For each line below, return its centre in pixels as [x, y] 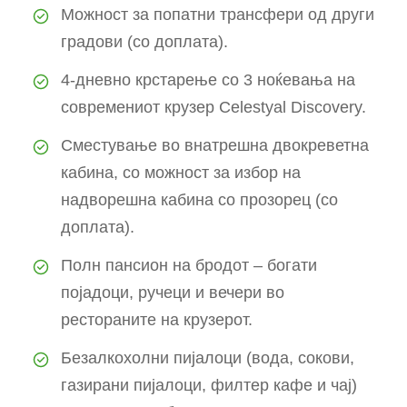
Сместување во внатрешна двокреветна [215, 146]
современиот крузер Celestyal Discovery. [213, 108]
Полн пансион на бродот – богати [189, 266]
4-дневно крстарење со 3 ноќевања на [208, 80]
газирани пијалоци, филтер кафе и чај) [209, 386]
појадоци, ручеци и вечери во [173, 293]
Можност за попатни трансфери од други [218, 15]
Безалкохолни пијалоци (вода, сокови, [208, 358]
